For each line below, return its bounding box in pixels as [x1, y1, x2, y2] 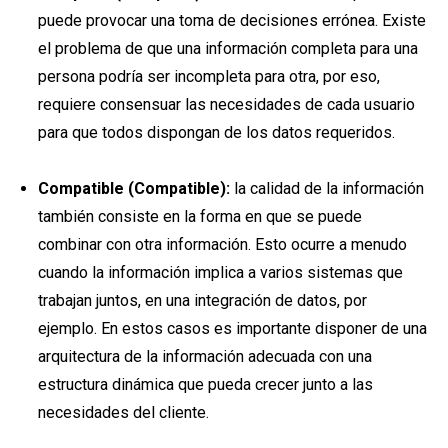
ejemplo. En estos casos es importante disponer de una [37, 318, 427, 338]
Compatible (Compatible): [37, 178, 230, 198]
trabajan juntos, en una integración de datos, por [37, 290, 367, 310]
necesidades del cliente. [37, 402, 209, 422]
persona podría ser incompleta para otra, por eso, [37, 66, 380, 86]
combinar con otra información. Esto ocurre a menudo [37, 234, 407, 254]
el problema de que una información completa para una [37, 38, 418, 58]
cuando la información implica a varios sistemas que [37, 262, 403, 282]
